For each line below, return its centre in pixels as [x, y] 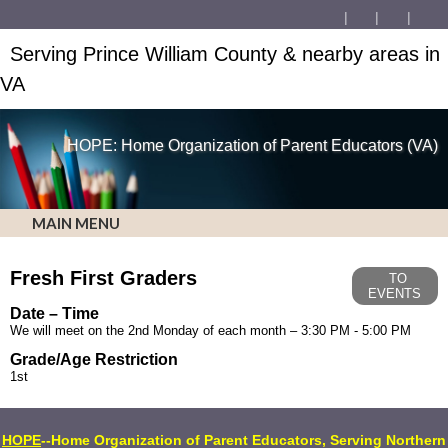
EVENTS [395, 294]
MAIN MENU [74, 223]
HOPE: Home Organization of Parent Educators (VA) [252, 145]
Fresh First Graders [103, 278]
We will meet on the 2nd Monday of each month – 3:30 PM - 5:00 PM [210, 331]
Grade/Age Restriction [94, 360]
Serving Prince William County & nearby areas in [225, 54]
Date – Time [54, 314]
